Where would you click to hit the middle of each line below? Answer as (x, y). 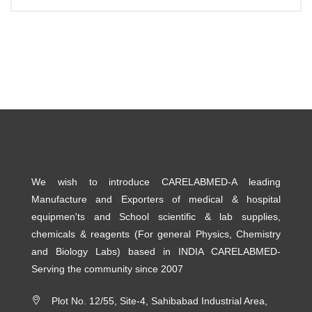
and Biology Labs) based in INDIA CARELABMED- (156, 251)
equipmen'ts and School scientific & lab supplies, (156, 216)
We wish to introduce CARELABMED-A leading (156, 181)
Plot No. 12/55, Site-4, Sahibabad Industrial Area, (159, 301)
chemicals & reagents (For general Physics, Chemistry (156, 234)
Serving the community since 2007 (107, 268)
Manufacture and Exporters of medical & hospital (156, 199)
